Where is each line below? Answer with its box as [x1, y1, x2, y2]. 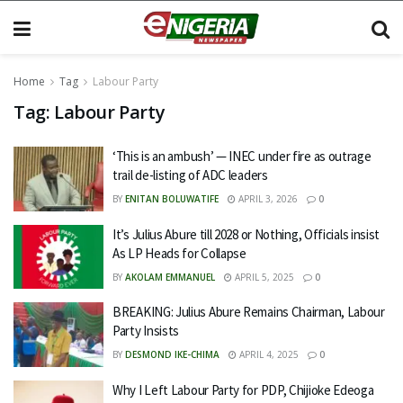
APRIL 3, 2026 [236, 193, 298, 205]
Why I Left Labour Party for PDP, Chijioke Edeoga [112, 381, 374, 399]
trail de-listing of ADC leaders [112, 166, 268, 184]
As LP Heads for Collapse [112, 244, 249, 262]
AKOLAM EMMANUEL [125, 270, 215, 283]
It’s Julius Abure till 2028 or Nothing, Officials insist [112, 225, 381, 243]
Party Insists [112, 322, 180, 339]
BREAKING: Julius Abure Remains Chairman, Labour [112, 303, 385, 320]
